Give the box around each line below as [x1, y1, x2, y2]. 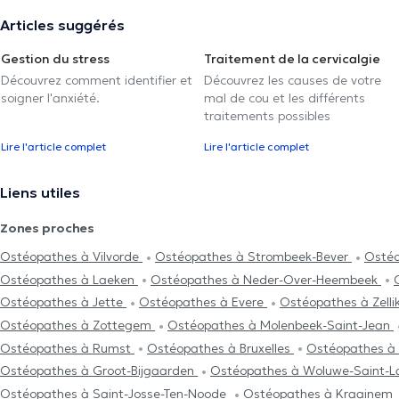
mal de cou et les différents [204, 90, 365, 107]
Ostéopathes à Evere [139, 294, 267, 311]
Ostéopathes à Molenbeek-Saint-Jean [167, 317, 394, 334]
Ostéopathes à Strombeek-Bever [155, 248, 352, 265]
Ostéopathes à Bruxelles [147, 339, 294, 356]
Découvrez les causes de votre [204, 72, 381, 89]
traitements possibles [204, 108, 330, 125]
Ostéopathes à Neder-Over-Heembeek [151, 271, 381, 288]
